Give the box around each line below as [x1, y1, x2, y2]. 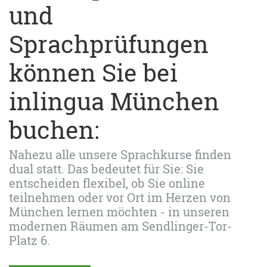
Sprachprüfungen [9, 28, 209, 60]
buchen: [9, 114, 99, 145]
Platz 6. [9, 232, 50, 248]
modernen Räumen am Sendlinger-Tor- [9, 218, 232, 234]
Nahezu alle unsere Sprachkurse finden [9, 147, 231, 162]
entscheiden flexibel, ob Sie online [9, 175, 205, 191]
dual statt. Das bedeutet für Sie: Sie [9, 161, 204, 176]
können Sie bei [9, 57, 178, 88]
